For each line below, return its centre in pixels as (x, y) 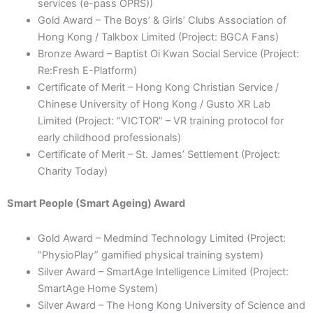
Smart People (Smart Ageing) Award (96, 204)
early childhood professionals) (109, 138)
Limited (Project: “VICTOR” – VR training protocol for (160, 121)
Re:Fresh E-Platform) (87, 71)
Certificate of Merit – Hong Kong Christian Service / (158, 88)
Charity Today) (72, 172)
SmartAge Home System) (97, 288)
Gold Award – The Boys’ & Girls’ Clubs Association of (162, 21)
